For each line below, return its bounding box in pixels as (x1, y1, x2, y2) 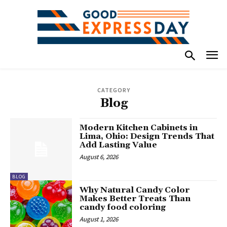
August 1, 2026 (80, 214, 119, 223)
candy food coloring (80, 202, 166, 212)
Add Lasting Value (80, 140, 158, 150)
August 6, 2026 (80, 153, 119, 162)
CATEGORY (97, 86, 130, 94)
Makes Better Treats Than (80, 193, 191, 204)
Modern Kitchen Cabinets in (80, 123, 198, 133)
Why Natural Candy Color (80, 184, 190, 195)
